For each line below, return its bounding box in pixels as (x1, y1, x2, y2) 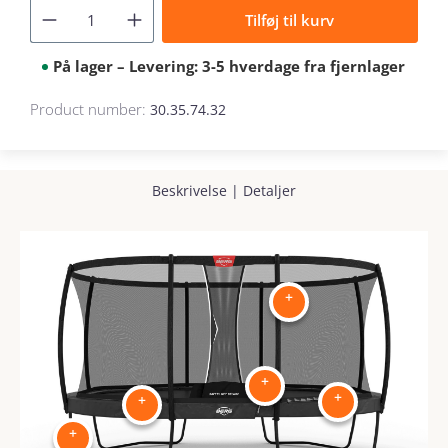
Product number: (30, 99, 150, 119)
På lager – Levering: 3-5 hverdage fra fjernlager (53, 56, 405, 76)
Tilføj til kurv (245, 10, 335, 30)
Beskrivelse (152, 181, 227, 200)
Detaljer (243, 181, 296, 200)
